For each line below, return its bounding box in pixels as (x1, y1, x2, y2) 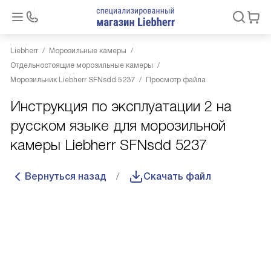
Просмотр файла (146, 76, 206, 84)
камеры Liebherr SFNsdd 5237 (10, 137, 207, 153)
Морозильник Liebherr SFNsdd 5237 (10, 76, 135, 84)
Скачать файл (143, 171, 211, 181)
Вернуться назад (25, 171, 106, 181)
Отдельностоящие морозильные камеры (10, 61, 153, 70)
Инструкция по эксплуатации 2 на (10, 98, 232, 114)
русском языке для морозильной (10, 117, 226, 134)
